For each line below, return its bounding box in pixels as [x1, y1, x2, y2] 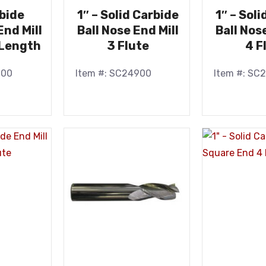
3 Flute [107, 39, 150, 53]
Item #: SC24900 [75, 68, 152, 79]
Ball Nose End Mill [77, 23, 179, 37]
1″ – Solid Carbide [77, 8, 179, 22]
